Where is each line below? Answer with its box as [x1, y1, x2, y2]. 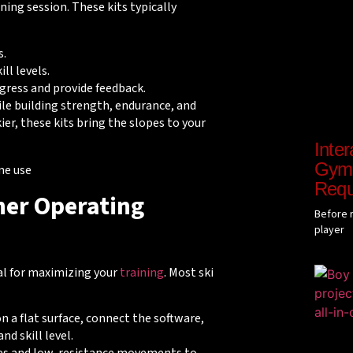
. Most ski [163, 263, 214, 281]
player [314, 221, 344, 238]
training [119, 263, 164, 281]
